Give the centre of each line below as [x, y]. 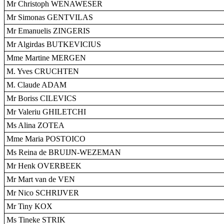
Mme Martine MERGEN [46, 58]
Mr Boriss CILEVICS [41, 98]
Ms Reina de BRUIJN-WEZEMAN [64, 152]
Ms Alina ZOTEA [35, 125]
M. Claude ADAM [36, 85]
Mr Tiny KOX [29, 206]
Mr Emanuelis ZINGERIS [48, 31]
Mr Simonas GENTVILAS [50, 17]
